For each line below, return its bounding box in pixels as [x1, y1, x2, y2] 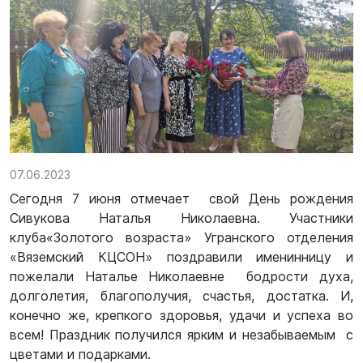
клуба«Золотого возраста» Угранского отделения [10, 229, 353, 246]
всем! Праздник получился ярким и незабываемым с [10, 327, 353, 344]
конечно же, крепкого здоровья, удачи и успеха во [10, 307, 353, 324]
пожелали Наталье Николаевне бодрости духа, [10, 268, 353, 285]
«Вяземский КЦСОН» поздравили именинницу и [10, 249, 353, 266]
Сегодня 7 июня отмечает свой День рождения [10, 190, 353, 207]
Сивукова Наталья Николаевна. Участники [10, 210, 353, 227]
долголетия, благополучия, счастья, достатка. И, [10, 288, 353, 305]
